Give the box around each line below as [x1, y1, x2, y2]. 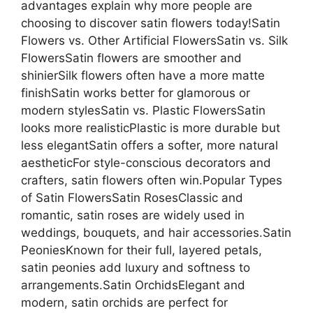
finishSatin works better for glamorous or [21, 85, 250, 100]
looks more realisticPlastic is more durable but [21, 120, 280, 135]
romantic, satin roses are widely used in [21, 208, 245, 222]
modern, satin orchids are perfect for [21, 295, 228, 310]
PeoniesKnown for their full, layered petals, [21, 242, 262, 257]
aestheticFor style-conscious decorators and [21, 155, 271, 170]
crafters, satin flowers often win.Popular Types [21, 173, 282, 187]
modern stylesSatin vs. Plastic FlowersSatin [21, 103, 265, 117]
